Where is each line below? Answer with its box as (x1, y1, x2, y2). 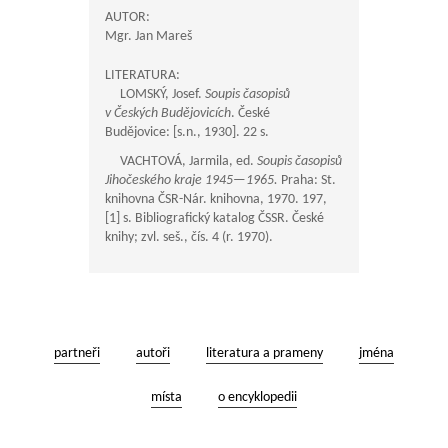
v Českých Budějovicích (105, 106, 231, 121)
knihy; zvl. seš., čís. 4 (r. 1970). (105, 230, 273, 245)
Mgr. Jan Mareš (105, 29, 192, 44)
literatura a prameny (206, 346, 323, 361)
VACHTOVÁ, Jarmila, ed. (105, 154, 257, 169)
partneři (54, 346, 100, 361)
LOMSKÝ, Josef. (105, 87, 205, 102)
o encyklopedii (218, 390, 297, 405)
